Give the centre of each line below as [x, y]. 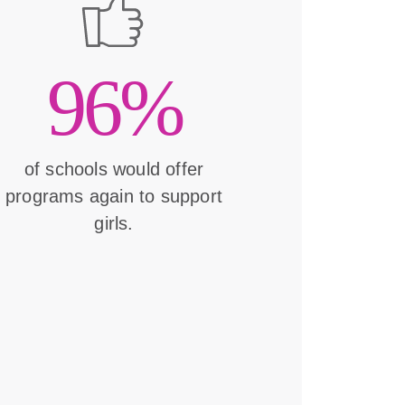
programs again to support [114, 197]
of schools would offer [114, 170]
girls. [114, 224]
